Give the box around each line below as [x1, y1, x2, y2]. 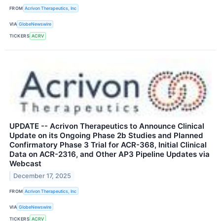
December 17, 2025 [13, 172, 72, 180]
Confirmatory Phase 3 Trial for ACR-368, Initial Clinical [9, 140, 207, 149]
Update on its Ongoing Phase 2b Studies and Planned [9, 130, 203, 140]
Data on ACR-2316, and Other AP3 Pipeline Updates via [9, 149, 210, 159]
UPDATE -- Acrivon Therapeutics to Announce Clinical [9, 121, 204, 131]
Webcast [9, 158, 41, 168]
